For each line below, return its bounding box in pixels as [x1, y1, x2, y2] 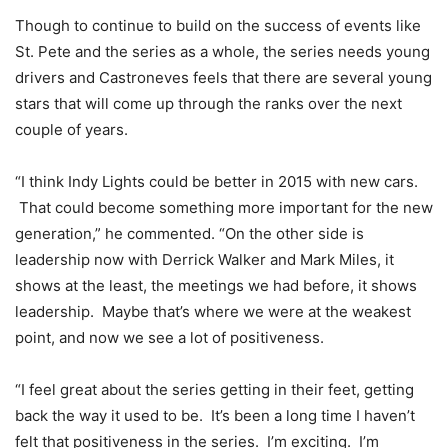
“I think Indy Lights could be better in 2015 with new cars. [15, 171, 418, 191]
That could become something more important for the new [15, 197, 433, 217]
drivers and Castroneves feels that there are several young [15, 67, 432, 87]
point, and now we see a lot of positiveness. [15, 327, 324, 347]
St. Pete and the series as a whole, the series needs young [15, 41, 430, 61]
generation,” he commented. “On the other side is [15, 223, 364, 243]
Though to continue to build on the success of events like [15, 15, 421, 35]
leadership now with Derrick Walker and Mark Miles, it [15, 249, 394, 269]
